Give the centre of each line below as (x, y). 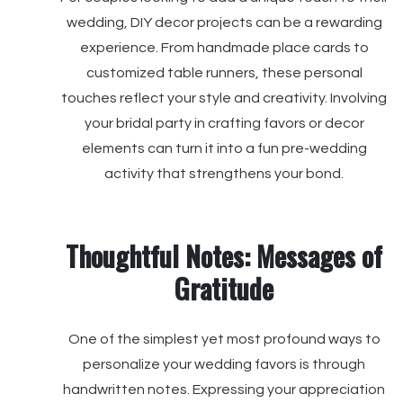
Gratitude (224, 288)
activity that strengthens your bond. (224, 174)
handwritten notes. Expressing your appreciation (224, 390)
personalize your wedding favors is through (224, 364)
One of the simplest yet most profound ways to (224, 339)
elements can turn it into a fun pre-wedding (224, 148)
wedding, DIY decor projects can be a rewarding (224, 22)
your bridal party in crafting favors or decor (224, 123)
